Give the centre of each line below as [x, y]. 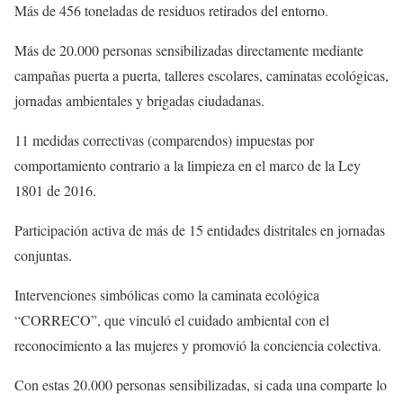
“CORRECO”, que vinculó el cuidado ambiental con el [172, 319]
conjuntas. [43, 255]
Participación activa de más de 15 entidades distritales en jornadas [200, 229]
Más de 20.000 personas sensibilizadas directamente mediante [189, 49]
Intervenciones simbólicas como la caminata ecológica [167, 294]
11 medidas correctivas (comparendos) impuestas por [164, 139]
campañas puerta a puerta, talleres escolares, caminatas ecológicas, [201, 75]
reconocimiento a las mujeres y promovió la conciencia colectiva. [198, 345]
